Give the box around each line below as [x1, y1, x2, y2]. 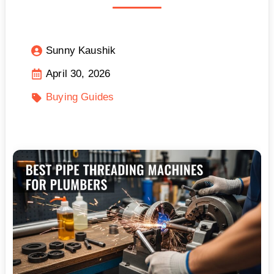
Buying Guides [46, 91, 114, 103]
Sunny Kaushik [46, 45, 116, 57]
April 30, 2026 [46, 68, 111, 80]
